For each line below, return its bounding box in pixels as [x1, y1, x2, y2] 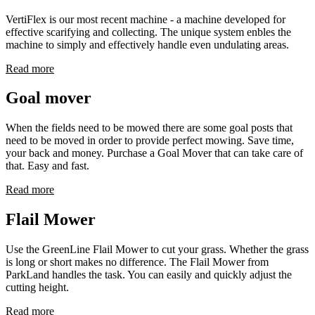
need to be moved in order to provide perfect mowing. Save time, [6, 134, 294, 147]
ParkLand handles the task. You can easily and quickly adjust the [6, 269, 292, 281]
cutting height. [6, 281, 69, 294]
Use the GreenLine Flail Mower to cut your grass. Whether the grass [6, 243, 309, 256]
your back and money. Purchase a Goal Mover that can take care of [6, 147, 303, 160]
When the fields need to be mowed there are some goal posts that [6, 122, 292, 134]
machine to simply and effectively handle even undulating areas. [6, 38, 289, 51]
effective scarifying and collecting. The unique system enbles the [6, 25, 291, 38]
